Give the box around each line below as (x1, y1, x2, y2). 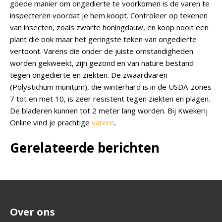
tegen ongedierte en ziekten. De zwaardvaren (10, 70, 167, 80)
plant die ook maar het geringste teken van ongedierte (10, 34, 197, 44)
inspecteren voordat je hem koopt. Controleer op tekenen (10, 10, 208, 20)
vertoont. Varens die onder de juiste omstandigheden (10, 46, 193, 56)
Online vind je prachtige (10, 117, 92, 127)
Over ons (10, 205, 55, 219)
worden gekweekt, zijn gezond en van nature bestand (10, 58, 194, 68)
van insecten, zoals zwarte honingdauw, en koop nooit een (10, 22, 209, 32)
